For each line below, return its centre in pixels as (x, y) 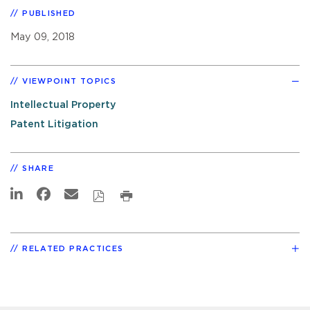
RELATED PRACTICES (73, 248)
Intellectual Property (63, 104)
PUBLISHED (49, 13)
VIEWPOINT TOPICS (70, 81)
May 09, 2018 (43, 37)
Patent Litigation (54, 125)
